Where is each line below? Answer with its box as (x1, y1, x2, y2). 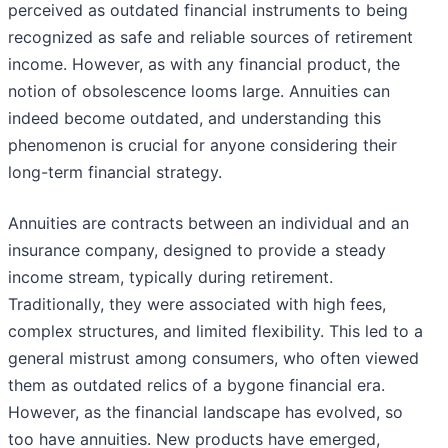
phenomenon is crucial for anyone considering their (8, 135, 397, 156)
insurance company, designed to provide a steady (8, 240, 386, 261)
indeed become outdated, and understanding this (8, 108, 381, 129)
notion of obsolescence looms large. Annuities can (8, 81, 390, 102)
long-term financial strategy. (8, 162, 222, 183)
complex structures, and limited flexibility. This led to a (8, 321, 423, 342)
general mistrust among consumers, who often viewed (8, 348, 419, 369)
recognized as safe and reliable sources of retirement (8, 27, 413, 48)
